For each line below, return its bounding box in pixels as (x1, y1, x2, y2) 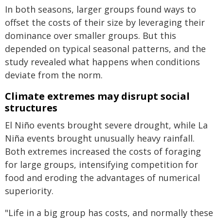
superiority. (5, 185, 54, 197)
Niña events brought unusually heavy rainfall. (5, 132, 195, 144)
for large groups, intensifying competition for (5, 159, 198, 170)
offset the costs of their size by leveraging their (5, 17, 205, 28)
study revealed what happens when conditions (5, 56, 200, 68)
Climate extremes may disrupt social (5, 90, 190, 103)
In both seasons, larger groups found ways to (5, 3, 196, 15)
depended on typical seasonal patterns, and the (5, 43, 206, 54)
